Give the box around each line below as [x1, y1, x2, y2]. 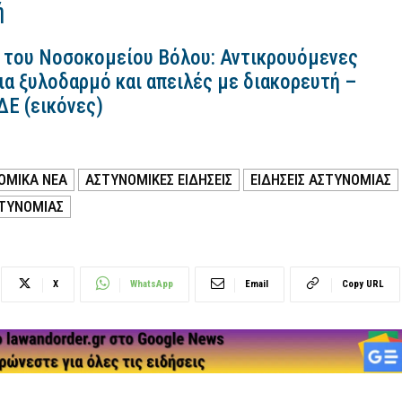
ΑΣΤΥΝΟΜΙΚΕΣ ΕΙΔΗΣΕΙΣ [85, 170, 232, 189]
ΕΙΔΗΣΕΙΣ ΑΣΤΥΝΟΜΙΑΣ [250, 170, 391, 189]
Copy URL [342, 278, 384, 291]
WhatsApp [130, 278, 173, 291]
